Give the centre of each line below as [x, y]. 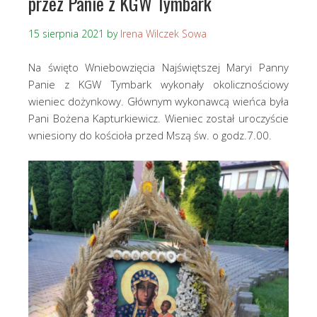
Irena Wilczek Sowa [163, 33]
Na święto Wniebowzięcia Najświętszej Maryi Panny [158, 67]
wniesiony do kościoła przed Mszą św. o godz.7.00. [150, 135]
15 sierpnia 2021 [66, 33]
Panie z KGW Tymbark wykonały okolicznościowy [158, 84]
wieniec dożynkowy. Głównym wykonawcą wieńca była [158, 101]
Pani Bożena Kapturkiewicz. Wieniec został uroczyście [158, 118]
